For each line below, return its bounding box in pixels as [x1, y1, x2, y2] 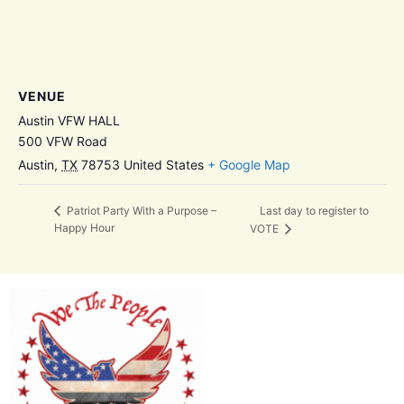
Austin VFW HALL [18, 113, 120, 129]
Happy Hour [54, 221, 115, 235]
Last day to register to [260, 204, 370, 218]
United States [124, 157, 204, 173]
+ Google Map [207, 157, 290, 173]
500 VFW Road [18, 133, 107, 150]
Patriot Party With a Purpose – [64, 204, 216, 218]
